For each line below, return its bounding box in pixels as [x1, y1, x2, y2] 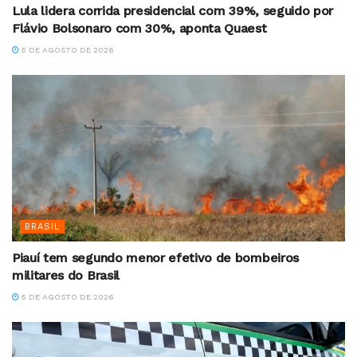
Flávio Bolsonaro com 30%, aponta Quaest [12, 21, 267, 37]
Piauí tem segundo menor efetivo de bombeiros [12, 250, 299, 266]
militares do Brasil [12, 268, 120, 284]
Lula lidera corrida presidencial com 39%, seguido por [12, 3, 334, 19]
